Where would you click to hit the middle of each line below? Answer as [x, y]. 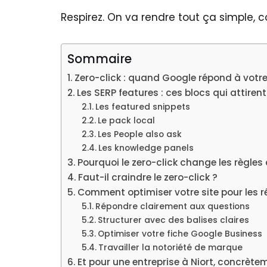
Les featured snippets [142, 107]
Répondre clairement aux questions [172, 207]
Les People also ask [139, 134]
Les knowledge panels [146, 148]
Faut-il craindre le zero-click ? [148, 177]
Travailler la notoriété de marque [170, 248]
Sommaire [100, 59]
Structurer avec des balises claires [173, 220]
